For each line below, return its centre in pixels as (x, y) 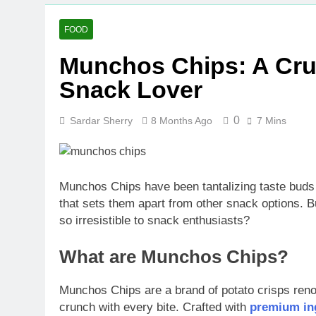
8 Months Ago (182, 121)
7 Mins (272, 121)
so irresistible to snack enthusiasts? (154, 220)
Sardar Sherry (101, 121)
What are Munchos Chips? (174, 257)
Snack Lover (131, 90)
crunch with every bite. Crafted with (154, 308)
